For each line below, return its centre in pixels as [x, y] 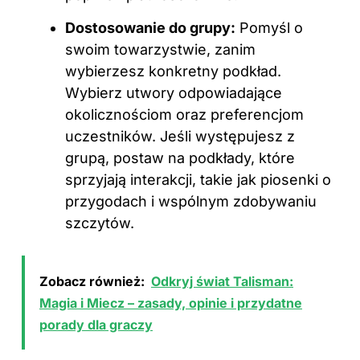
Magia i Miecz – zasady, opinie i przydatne [171, 303]
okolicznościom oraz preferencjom [184, 115]
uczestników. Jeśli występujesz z [180, 137]
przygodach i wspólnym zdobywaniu [191, 202]
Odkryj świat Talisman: [222, 282]
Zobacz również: [92, 282]
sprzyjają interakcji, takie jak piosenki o [198, 180]
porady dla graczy [96, 325]
